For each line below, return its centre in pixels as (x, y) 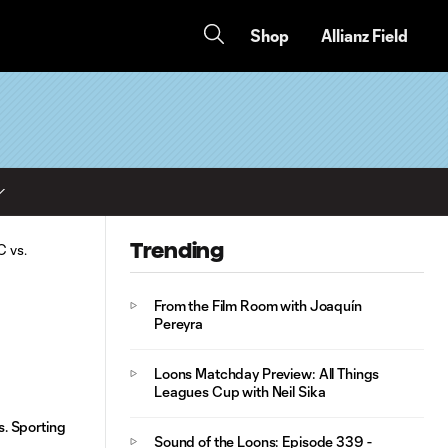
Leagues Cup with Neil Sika (240, 391)
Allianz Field (364, 35)
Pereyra (179, 323)
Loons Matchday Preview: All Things (267, 373)
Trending (177, 250)
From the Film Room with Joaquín (258, 305)
